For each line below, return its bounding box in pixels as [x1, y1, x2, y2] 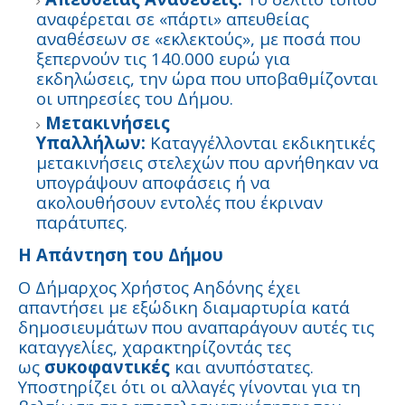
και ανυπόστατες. [170, 355, 314, 379]
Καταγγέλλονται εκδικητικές [146, 131, 375, 155]
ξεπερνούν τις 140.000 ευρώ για [36, 47, 290, 71]
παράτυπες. [36, 211, 127, 234]
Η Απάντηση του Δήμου [18, 243, 223, 267]
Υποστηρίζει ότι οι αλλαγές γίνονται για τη [18, 375, 361, 399]
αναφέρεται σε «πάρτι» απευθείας [36, 7, 309, 31]
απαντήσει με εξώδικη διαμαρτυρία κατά [18, 296, 350, 319]
